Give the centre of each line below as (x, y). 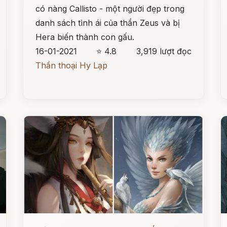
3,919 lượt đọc (164, 51)
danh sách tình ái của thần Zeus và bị (108, 23)
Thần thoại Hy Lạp (72, 65)
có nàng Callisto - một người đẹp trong (110, 9)
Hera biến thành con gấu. (85, 37)
